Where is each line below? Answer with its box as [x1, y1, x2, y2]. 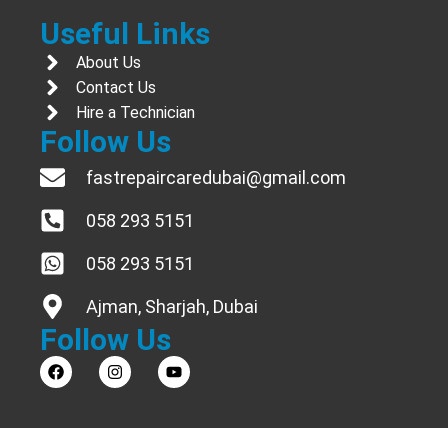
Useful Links [40, 16, 210, 52]
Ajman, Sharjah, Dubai [86, 296, 259, 318]
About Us [76, 52, 142, 72]
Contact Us [76, 77, 157, 97]
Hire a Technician [76, 102, 196, 122]
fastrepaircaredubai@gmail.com [86, 167, 347, 189]
